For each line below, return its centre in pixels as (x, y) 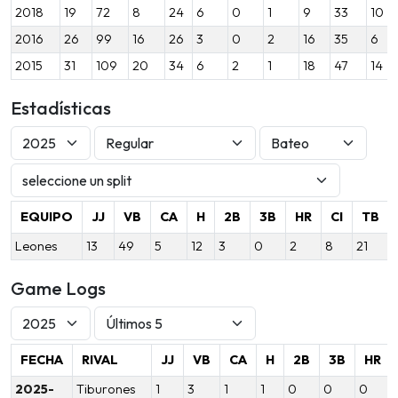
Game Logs (58, 288)
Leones (36, 246)
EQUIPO (47, 216)
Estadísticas (61, 107)
